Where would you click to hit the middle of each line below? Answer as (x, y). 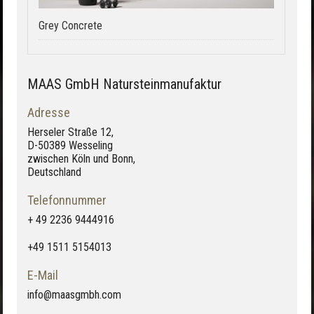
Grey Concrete (70, 26)
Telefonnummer (67, 200)
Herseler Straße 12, (70, 132)
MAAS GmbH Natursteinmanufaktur (124, 84)
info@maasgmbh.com (74, 295)
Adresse (49, 113)
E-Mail (43, 275)
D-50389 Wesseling (70, 146)
